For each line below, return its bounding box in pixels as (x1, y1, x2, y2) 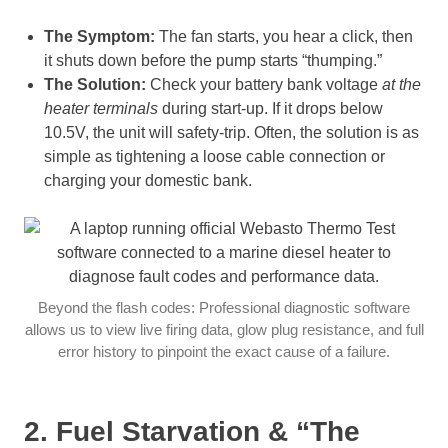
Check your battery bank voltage (146, 75, 382, 93)
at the (382, 75, 421, 93)
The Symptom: (44, 27, 155, 45)
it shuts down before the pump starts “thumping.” (44, 51, 382, 69)
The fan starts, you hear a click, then (155, 27, 413, 45)
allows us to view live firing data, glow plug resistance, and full (24, 320, 424, 338)
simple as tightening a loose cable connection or (44, 147, 385, 165)
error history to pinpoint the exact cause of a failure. (58, 342, 390, 360)
